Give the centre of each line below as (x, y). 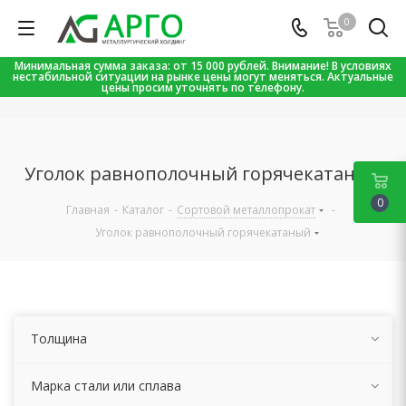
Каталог (143, 210)
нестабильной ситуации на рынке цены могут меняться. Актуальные (203, 77)
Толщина (59, 338)
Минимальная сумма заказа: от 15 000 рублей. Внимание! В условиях (203, 66)
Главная (88, 210)
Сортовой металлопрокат (246, 210)
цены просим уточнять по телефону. (203, 87)
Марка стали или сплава (106, 386)
